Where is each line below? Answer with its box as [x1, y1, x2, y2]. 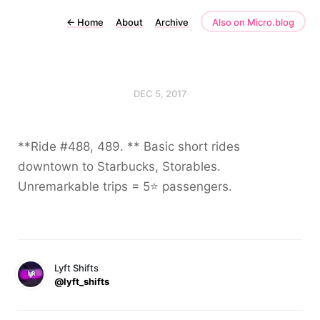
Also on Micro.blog [212, 16, 294, 28]
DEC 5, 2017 [133, 88, 187, 99]
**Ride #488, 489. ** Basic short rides [18, 139, 240, 154]
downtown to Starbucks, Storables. [18, 159, 221, 174]
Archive [155, 16, 189, 28]
